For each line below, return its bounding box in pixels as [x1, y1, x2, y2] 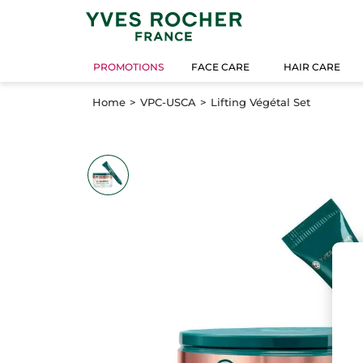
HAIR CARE [284, 61, 341, 74]
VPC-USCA [140, 95, 196, 109]
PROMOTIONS [93, 61, 164, 74]
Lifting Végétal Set [211, 95, 310, 109]
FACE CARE [191, 61, 250, 74]
